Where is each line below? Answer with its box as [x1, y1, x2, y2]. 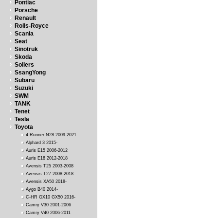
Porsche [15, 7, 38, 14]
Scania [15, 30, 34, 37]
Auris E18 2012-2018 [26, 156, 68, 161]
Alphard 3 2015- [26, 140, 57, 145]
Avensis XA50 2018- [26, 179, 67, 184]
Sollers [15, 61, 34, 68]
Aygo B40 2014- [26, 187, 58, 192]
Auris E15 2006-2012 [26, 148, 68, 153]
